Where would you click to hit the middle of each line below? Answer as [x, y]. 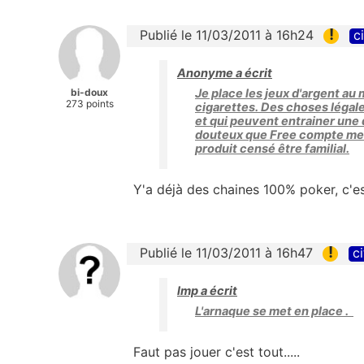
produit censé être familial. [272, 148]
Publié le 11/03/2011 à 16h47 [226, 252]
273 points [89, 103]
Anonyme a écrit [225, 73]
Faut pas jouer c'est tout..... [217, 352]
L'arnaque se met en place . [274, 312]
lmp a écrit [207, 291]
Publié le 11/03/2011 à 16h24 [227, 35]
